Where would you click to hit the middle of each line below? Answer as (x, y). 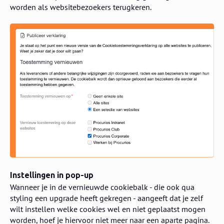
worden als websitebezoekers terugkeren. (81, 7)
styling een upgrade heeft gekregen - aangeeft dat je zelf (106, 198)
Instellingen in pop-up (52, 175)
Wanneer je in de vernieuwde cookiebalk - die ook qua (102, 187)
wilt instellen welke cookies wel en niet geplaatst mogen (108, 209)
